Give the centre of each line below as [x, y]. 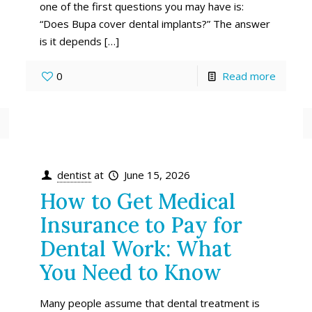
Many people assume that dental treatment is [149, 303]
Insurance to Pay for [141, 225]
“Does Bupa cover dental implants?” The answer [155, 23]
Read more [249, 76]
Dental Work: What [135, 248]
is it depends [70, 41]
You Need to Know [130, 272]
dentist [74, 174]
